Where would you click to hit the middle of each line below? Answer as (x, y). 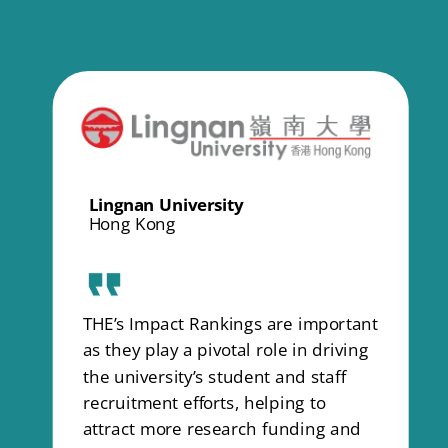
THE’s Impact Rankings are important (230, 323)
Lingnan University (166, 204)
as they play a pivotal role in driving (225, 350)
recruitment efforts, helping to (204, 402)
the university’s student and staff (214, 376)
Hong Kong (132, 223)
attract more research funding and (222, 428)
